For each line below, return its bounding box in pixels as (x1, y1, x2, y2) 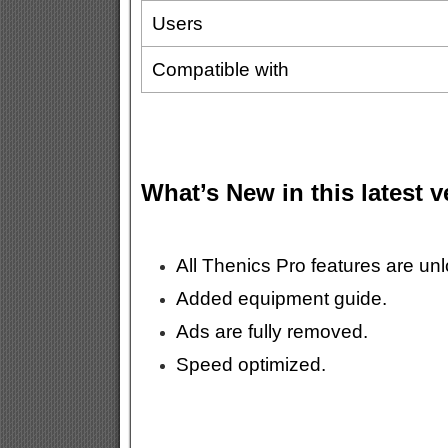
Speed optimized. (175, 354, 326, 375)
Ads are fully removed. (175, 321, 368, 342)
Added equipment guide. (175, 288, 387, 309)
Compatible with (151, 59, 289, 80)
